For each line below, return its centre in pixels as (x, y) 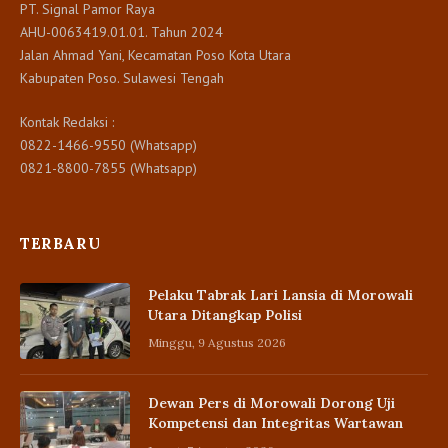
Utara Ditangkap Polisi (225, 314)
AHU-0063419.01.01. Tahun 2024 (121, 31)
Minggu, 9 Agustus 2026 (217, 342)
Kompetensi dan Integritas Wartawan (275, 422)
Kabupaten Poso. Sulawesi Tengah (122, 77)
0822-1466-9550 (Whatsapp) (108, 144)
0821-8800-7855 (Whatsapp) (108, 167)
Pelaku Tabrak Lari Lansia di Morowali (280, 294)
